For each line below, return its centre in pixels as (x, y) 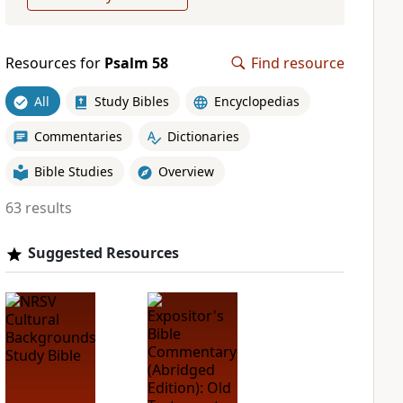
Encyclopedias (256, 101)
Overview (186, 171)
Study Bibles (131, 101)
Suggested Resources (103, 253)
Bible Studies (73, 171)
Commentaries (78, 136)
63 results (38, 208)
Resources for (54, 63)
